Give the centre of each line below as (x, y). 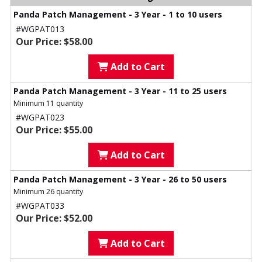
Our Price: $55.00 (54, 130)
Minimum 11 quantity (48, 104)
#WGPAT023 (40, 118)
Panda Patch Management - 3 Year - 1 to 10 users (118, 15)
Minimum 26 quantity (48, 192)
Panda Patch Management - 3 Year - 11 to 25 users (120, 91)
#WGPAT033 (40, 206)
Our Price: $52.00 (54, 218)
